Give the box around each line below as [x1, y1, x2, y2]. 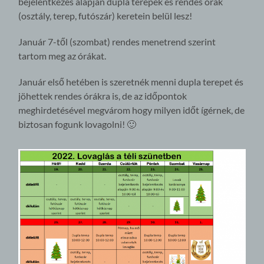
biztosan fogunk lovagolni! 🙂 [18, 118, 137, 130]
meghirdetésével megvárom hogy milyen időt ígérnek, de [18, 104, 245, 116]
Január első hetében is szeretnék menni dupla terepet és [18, 76, 244, 88]
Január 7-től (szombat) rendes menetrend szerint [18, 36, 216, 48]
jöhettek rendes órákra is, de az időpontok [18, 90, 187, 102]
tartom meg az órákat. [18, 50, 107, 62]
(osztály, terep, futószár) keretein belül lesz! [18, 10, 193, 22]
